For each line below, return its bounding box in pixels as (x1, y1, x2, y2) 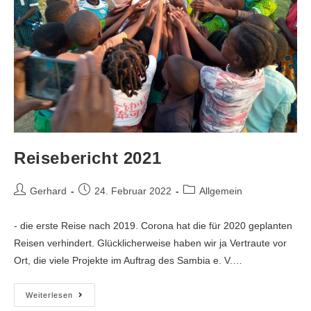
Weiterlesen (26, 290, 73, 299)
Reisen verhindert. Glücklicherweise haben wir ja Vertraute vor (14, 237, 287, 249)
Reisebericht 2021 (14, 148, 162, 167)
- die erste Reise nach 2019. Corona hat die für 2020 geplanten (14, 219, 292, 231)
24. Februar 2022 (94, 185, 171, 196)
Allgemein (199, 185, 242, 196)
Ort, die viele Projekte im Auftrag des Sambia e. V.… (14, 254, 242, 266)
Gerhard (30, 185, 67, 196)
